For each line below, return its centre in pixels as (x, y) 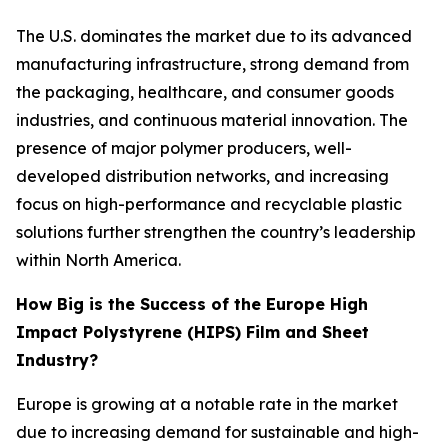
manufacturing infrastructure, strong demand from (212, 64)
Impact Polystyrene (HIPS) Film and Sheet (192, 332)
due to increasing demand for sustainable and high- (217, 432)
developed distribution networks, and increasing (202, 176)
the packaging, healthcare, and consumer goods (205, 92)
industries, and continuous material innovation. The (212, 120)
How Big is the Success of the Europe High (192, 304)
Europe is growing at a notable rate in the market (207, 404)
